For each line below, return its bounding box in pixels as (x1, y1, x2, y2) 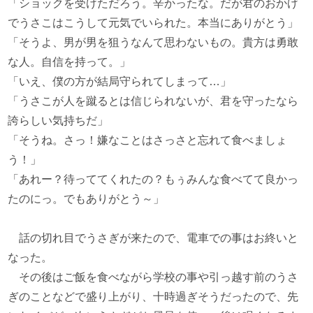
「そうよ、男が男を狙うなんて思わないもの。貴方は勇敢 (8, 36, 299, 48)
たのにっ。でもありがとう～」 (8, 193, 165, 205)
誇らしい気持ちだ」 (8, 115, 109, 126)
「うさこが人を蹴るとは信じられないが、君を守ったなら (8, 95, 299, 107)
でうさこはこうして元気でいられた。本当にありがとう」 (8, 17, 299, 29)
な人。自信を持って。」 (8, 56, 131, 68)
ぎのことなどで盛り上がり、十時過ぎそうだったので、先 (8, 291, 299, 303)
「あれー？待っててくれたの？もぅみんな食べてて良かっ (8, 173, 299, 185)
